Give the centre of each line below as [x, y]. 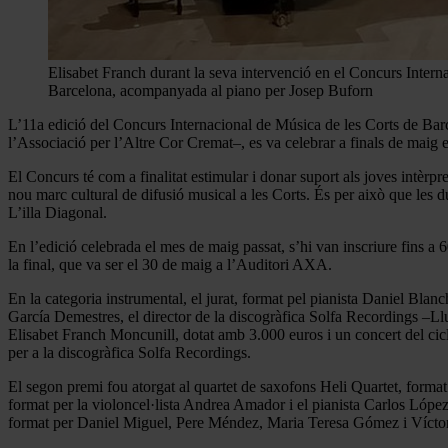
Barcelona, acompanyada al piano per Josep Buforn [210, 90]
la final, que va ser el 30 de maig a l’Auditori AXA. [170, 264]
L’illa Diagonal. [57, 212]
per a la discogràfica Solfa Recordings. [129, 352]
